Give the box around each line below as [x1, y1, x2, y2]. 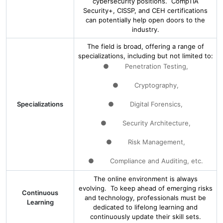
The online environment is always [93, 175, 198, 183]
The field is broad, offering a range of [87, 42, 204, 50]
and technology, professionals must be [85, 194, 206, 202]
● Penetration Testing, [103, 62, 188, 70]
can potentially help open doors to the [86, 16, 205, 24]
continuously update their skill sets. [90, 213, 201, 221]
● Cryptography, [112, 81, 179, 89]
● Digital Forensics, [108, 100, 183, 108]
